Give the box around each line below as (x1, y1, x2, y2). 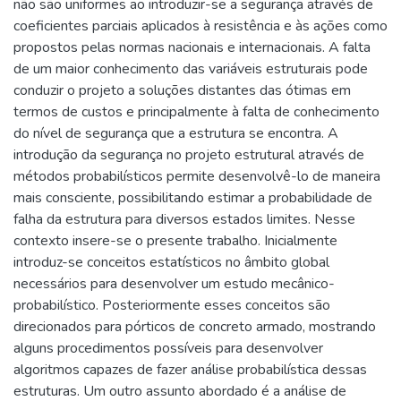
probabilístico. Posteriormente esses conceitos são (13, 295, 330, 315)
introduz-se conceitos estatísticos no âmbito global (13, 252, 329, 272)
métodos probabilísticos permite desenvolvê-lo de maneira (13, 166, 380, 186)
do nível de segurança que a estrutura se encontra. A (13, 124, 338, 143)
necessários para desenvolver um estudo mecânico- (13, 274, 335, 294)
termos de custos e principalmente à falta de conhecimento (13, 102, 380, 122)
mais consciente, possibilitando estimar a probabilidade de (13, 188, 372, 208)
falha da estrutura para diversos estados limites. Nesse (13, 209, 355, 229)
